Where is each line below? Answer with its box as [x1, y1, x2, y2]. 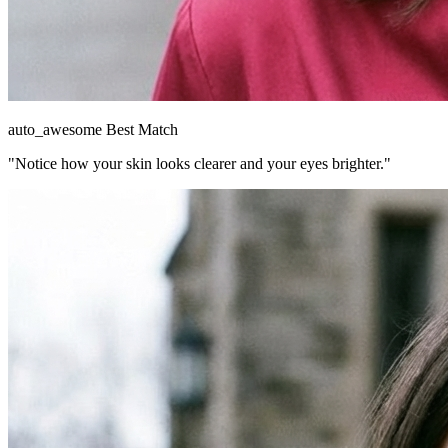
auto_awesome [8, 121, 102, 139]
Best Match [102, 121, 178, 139]
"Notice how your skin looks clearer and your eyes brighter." [8, 155, 391, 173]
